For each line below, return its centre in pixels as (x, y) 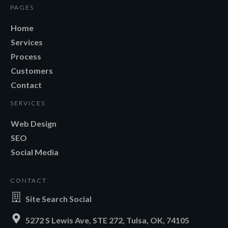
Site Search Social (59, 199)
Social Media (35, 152)
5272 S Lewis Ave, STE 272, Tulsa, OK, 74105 (107, 220)
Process (26, 56)
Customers (32, 70)
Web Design (34, 123)
